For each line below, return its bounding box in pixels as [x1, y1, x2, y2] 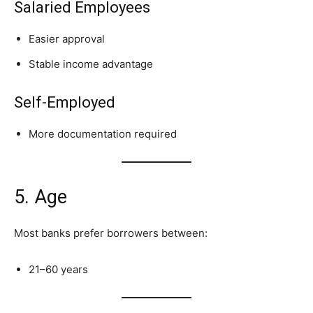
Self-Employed [14, 94, 115, 112]
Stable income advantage [29, 57, 153, 71]
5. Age [14, 186, 67, 209]
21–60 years [29, 263, 88, 277]
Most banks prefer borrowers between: [14, 226, 208, 240]
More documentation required [29, 127, 177, 141]
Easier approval [29, 32, 105, 46]
